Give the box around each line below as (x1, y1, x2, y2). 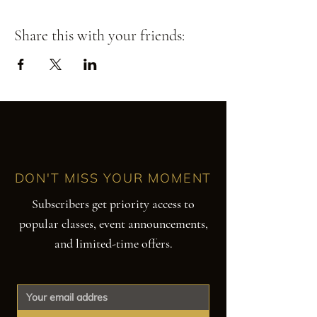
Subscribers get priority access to (32, 195, 195, 212)
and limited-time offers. (54, 235, 173, 251)
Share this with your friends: (14, 25, 185, 45)
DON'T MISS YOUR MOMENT (14, 169, 212, 186)
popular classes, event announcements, (18, 215, 208, 231)
